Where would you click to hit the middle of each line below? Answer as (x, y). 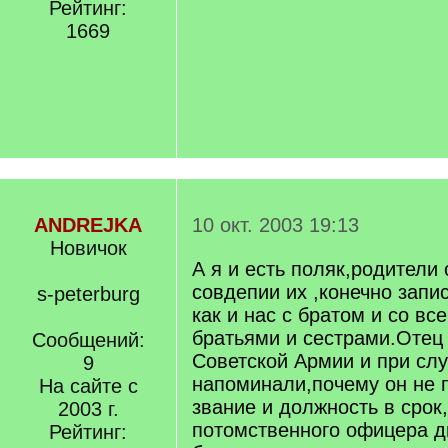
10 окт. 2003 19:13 (275, 225)
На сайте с (88, 386)
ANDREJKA (88, 225)
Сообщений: (88, 340)
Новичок (88, 248)
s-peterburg (88, 294)
